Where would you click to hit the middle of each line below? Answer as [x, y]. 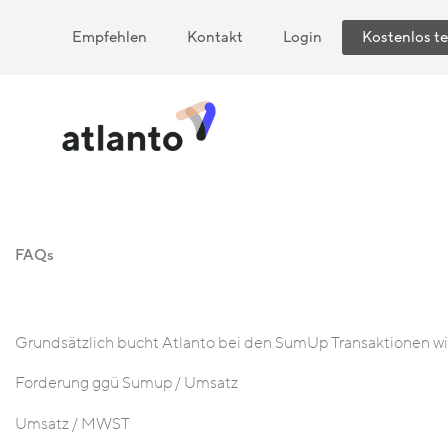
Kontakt [215, 37]
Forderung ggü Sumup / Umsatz [128, 383]
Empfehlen [109, 37]
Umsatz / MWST [74, 423]
